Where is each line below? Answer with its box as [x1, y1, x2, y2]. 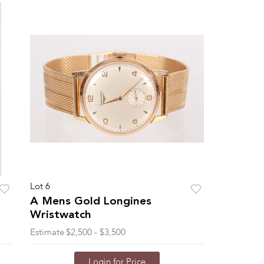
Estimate [29, 229, 64, 237]
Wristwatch [29, 210, 91, 221]
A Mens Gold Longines [29, 196, 151, 207]
